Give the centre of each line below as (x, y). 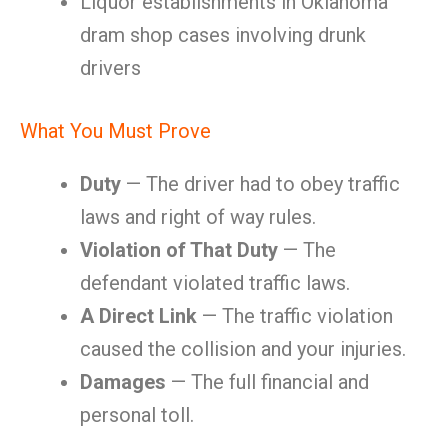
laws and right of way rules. (198, 217)
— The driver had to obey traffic (260, 184)
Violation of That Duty (179, 250)
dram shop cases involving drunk (223, 35)
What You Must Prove (115, 131)
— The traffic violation (295, 316)
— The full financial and (267, 382)
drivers (110, 68)
